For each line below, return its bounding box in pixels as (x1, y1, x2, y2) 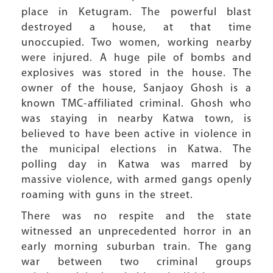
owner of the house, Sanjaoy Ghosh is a (21, 83, 252, 94)
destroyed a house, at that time (21, 22, 252, 34)
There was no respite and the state (21, 211, 252, 222)
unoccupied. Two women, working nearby (21, 37, 252, 49)
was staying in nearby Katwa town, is (21, 113, 252, 125)
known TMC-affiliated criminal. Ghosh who (21, 98, 252, 110)
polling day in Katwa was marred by (21, 159, 252, 171)
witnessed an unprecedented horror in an (21, 226, 252, 238)
